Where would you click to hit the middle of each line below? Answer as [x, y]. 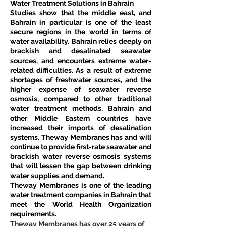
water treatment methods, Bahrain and [81, 108]
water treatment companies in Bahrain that [81, 194]
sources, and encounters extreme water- [81, 60]
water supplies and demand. [57, 175]
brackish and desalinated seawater [81, 51]
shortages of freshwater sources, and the [81, 79]
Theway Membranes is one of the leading [81, 185]
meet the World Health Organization [81, 204]
